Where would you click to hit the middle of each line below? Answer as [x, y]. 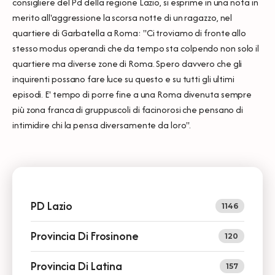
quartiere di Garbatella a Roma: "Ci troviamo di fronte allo [130, 33]
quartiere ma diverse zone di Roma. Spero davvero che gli [127, 63]
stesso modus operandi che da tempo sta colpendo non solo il [136, 48]
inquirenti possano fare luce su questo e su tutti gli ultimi [123, 79]
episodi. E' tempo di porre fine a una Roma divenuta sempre [132, 94]
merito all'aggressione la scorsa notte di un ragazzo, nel [122, 17]
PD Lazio [52, 206]
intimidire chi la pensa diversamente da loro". [102, 125]
